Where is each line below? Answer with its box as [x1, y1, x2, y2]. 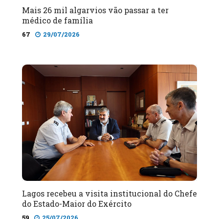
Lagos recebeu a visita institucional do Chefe [22, 188, 197, 199]
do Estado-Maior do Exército [22, 198, 131, 209]
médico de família [22, 15, 93, 25]
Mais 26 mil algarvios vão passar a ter [22, 4, 169, 15]
